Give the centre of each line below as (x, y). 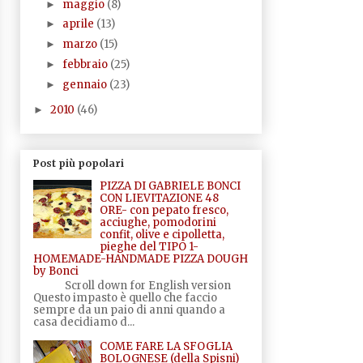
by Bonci (56, 271)
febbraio (87, 64)
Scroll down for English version (132, 285)
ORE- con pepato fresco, (164, 211)
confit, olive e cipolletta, (162, 235)
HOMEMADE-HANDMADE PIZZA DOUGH (140, 259)
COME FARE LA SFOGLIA (166, 346)
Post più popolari (78, 163)
